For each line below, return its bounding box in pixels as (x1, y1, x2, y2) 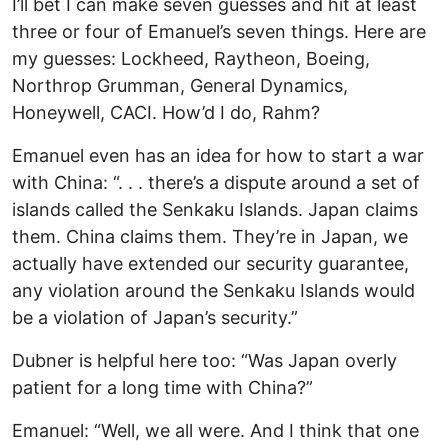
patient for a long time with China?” (12, 376, 313, 398)
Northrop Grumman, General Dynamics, (12, 74, 348, 96)
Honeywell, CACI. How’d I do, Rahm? (12, 101, 320, 123)
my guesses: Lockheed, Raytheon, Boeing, (12, 47, 370, 69)
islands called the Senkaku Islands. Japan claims (12, 198, 418, 220)
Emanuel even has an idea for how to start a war (12, 144, 424, 166)
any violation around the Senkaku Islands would (12, 279, 415, 301)
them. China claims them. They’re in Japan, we (12, 225, 408, 247)
